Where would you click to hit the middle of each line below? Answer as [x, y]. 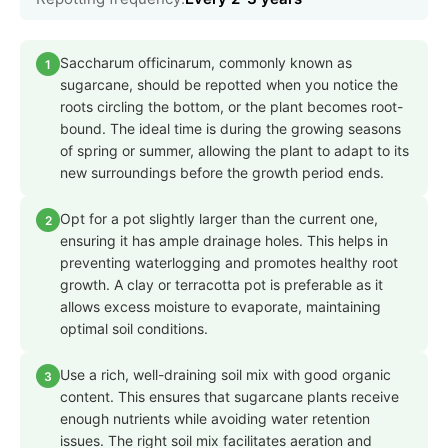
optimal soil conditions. [134, 329]
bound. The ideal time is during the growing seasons [230, 129]
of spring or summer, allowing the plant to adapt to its [234, 151]
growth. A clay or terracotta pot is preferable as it [221, 285]
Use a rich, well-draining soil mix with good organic [225, 375]
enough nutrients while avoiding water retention [215, 419]
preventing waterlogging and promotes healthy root [229, 263]
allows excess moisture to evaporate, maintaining [220, 307]
